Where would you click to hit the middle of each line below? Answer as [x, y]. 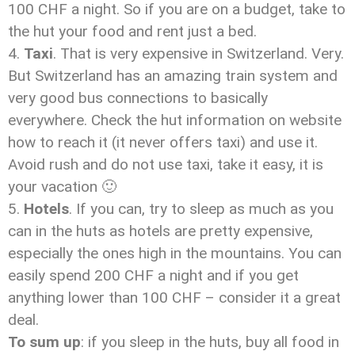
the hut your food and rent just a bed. [132, 31]
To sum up [44, 342]
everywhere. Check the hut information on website [175, 120]
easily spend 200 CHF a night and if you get [153, 275]
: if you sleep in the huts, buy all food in [210, 342]
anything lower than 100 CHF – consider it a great [174, 298]
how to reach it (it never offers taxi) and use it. [163, 142]
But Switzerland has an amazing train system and [173, 76]
